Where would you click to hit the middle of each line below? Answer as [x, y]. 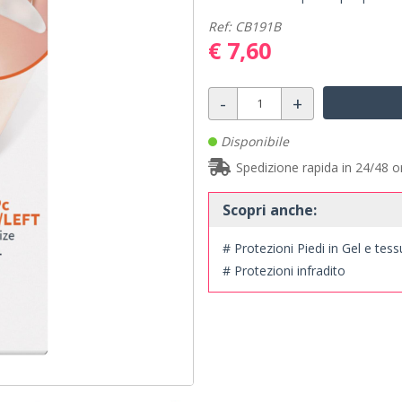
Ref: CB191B [245, 27]
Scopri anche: [270, 210]
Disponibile [253, 142]
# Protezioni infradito [284, 270]
